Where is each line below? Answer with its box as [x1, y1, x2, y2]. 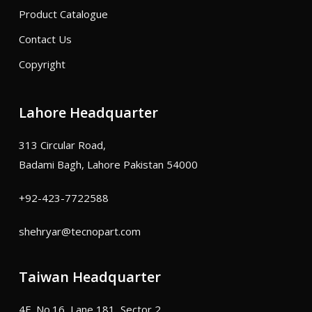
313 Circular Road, [18, 138, 106, 153]
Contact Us [18, 32, 72, 47]
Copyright [18, 57, 65, 72]
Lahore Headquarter [18, 103, 158, 123]
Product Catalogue [18, 7, 108, 22]
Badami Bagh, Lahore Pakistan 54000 [18, 157, 198, 172]
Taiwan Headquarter [18, 267, 161, 287]
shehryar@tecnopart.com [18, 224, 141, 239]
